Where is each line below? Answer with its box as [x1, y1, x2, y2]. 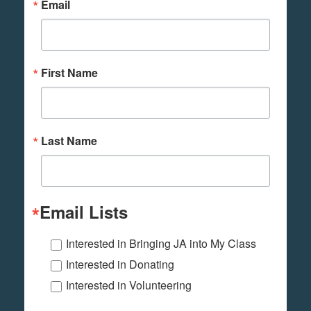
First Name [41, 64, 98, 81]
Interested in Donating [66, 255, 174, 272]
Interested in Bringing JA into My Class [66, 235, 256, 251]
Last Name [41, 132, 97, 149]
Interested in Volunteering [66, 276, 192, 293]
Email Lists [40, 199, 128, 224]
